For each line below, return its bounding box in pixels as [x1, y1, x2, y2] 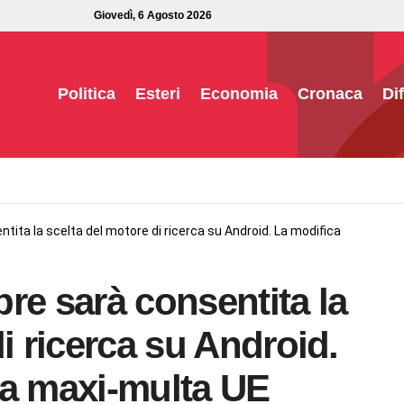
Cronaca [298, 85, 363, 103]
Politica [58, 85, 115, 103]
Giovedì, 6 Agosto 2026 [93, 9, 212, 22]
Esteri [135, 85, 180, 103]
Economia [200, 85, 278, 103]
